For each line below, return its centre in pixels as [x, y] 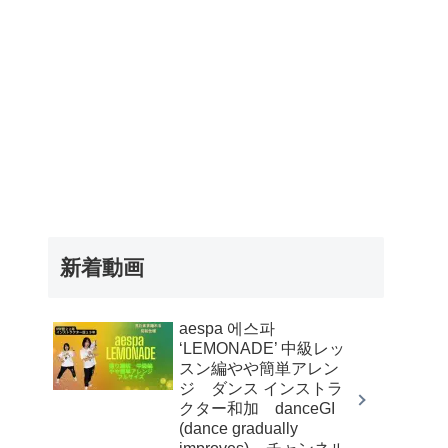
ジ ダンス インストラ [261, 388]
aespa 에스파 [227, 328]
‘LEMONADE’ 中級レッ [262, 348]
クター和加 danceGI [257, 408]
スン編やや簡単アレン [259, 368]
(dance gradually [238, 428]
